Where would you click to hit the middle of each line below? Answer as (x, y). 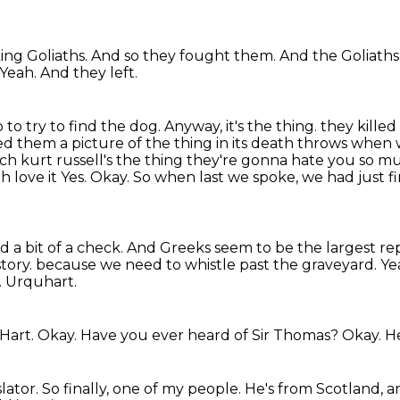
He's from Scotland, (316, 389)
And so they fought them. (185, 56)
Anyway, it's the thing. (242, 126)
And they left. (89, 73)
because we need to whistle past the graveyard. (208, 265)
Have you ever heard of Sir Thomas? (211, 335)
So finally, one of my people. (143, 389)
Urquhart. (41, 282)
